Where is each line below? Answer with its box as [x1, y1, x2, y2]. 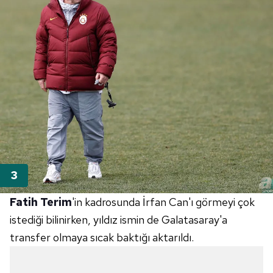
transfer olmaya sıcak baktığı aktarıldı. [10, 230, 194, 245]
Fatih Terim [10, 195, 72, 210]
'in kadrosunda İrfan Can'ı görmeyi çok [72, 195, 255, 210]
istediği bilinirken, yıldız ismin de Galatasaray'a [10, 213, 227, 227]
